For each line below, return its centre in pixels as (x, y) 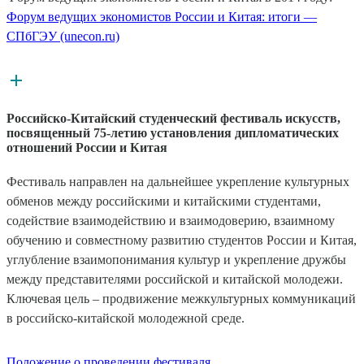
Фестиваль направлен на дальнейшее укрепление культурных (178, 181)
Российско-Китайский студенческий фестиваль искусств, (173, 118)
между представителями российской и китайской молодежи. (175, 279)
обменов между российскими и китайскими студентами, (164, 201)
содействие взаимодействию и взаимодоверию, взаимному (171, 220)
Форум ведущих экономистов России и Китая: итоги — (162, 17)
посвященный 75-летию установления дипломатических (173, 132)
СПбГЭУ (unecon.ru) (63, 37)
